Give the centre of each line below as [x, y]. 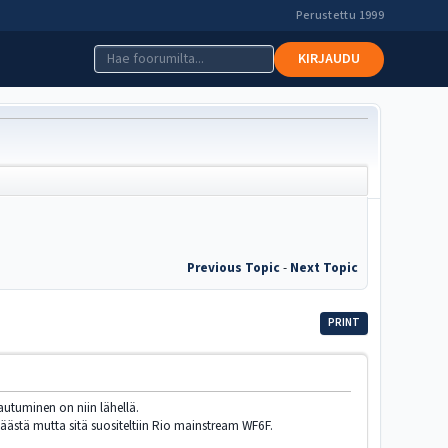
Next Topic [323, 267]
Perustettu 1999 [339, 15]
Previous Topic [233, 267]
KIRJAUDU [329, 58]
